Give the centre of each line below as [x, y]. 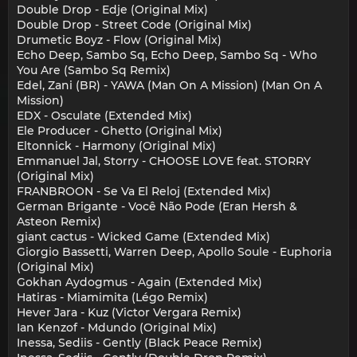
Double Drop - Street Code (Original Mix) [134, 25]
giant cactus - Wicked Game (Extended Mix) [143, 237]
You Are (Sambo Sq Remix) [94, 71]
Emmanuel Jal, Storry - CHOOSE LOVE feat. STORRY [164, 161]
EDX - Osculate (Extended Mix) [104, 116]
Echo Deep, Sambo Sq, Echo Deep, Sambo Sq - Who [167, 55]
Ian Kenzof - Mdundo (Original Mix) [117, 328]
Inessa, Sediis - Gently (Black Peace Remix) [139, 343]
